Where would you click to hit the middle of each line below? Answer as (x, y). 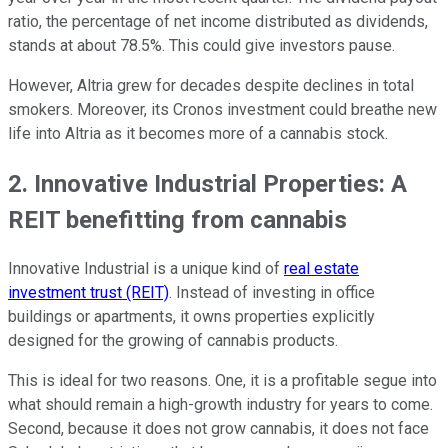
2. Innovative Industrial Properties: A (207, 183)
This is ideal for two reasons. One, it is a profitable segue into (222, 381)
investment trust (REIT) (88, 293)
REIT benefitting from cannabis (177, 219)
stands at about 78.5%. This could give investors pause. (201, 45)
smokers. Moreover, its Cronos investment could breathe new (222, 109)
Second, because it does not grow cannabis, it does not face (218, 429)
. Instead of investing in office (272, 293)
